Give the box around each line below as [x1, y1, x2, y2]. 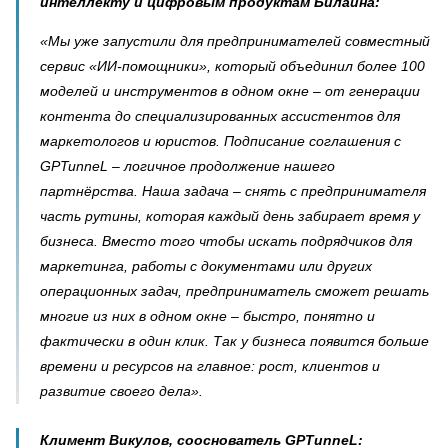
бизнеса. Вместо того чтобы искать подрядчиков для [40, 233, 412, 249]
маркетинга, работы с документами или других [40, 258, 372, 274]
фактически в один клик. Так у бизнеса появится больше [40, 333, 429, 349]
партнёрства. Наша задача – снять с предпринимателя [40, 183, 426, 199]
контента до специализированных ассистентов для [40, 108, 400, 124]
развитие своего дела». [40, 383, 203, 399]
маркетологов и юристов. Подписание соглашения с [40, 133, 401, 149]
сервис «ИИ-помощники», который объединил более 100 [40, 58, 425, 74]
